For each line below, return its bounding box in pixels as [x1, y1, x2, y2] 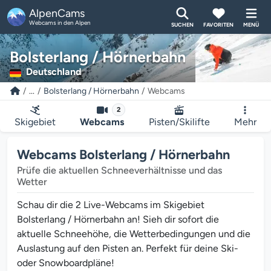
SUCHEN [171, 21, 194, 28]
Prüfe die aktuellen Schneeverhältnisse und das [17, 165, 222, 176]
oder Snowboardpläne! [17, 257, 114, 269]
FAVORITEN [203, 21, 233, 28]
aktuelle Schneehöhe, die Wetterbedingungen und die [17, 228, 250, 240]
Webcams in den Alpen [29, 19, 91, 27]
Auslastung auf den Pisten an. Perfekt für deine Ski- [17, 243, 238, 254]
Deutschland [26, 66, 82, 77]
